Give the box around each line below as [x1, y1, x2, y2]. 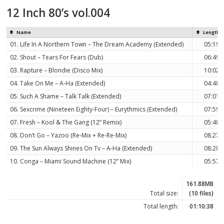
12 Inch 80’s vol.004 [6, 4, 110, 20]
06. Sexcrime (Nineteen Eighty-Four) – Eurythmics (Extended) [10, 105, 177, 114]
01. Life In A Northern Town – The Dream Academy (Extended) [10, 40, 184, 49]
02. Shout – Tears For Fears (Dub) [10, 53, 103, 62]
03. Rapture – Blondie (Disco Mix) [10, 66, 103, 75]
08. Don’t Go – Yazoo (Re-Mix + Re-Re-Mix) [10, 131, 127, 140]
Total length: [143, 201, 179, 210]
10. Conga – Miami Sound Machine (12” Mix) [10, 157, 131, 166]
